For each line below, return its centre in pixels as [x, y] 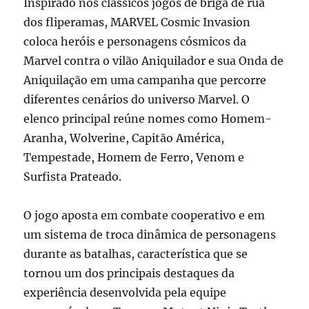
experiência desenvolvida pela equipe [125, 292]
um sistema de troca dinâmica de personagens [150, 234]
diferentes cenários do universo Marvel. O [137, 99]
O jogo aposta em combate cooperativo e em [144, 215]
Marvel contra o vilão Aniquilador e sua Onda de [154, 60]
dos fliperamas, [67, 22]
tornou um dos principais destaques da [129, 273]
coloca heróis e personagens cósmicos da [135, 41]
